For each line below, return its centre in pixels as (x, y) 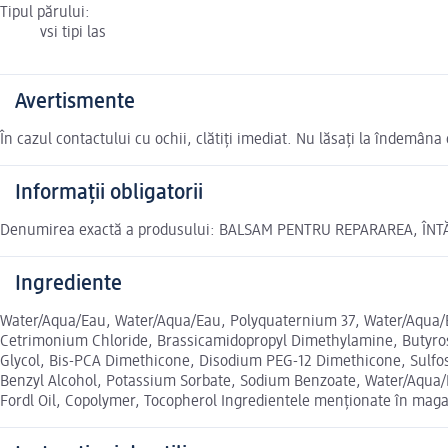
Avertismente (75, 102)
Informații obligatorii (109, 193)
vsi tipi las (73, 33)
